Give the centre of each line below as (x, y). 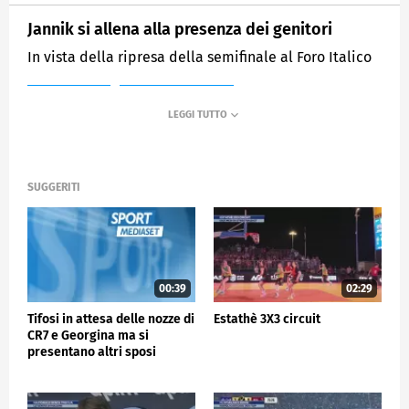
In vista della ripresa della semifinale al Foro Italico (199, 57)
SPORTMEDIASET (177, 100)
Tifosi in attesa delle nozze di (111, 319)
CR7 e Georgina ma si (88, 335)
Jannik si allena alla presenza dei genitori (180, 29)
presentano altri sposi (92, 351)
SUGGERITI (54, 188)
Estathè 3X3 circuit (267, 319)
